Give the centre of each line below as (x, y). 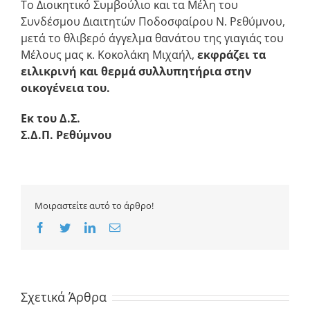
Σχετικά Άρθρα (64, 297)
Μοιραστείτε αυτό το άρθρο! (94, 206)
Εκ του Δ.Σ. (51, 119)
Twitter (85, 227)
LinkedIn (115, 227)
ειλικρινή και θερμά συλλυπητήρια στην (136, 72)
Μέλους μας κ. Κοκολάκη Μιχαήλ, (109, 55)
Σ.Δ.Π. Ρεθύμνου (66, 135)
